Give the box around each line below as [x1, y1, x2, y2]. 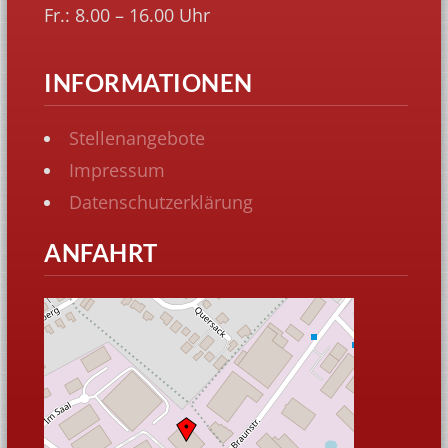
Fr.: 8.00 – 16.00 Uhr [44, 3, 211, 28]
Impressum [69, 158, 166, 183]
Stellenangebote [69, 126, 206, 151]
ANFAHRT [44, 238, 158, 268]
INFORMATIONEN [44, 68, 253, 98]
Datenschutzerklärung [69, 190, 254, 215]
